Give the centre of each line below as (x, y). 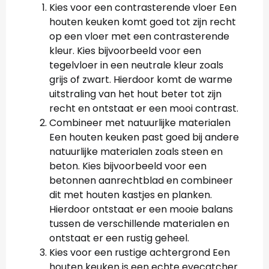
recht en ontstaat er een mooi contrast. (144, 108)
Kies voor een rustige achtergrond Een (140, 252)
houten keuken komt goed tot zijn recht (143, 22)
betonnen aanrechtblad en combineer (141, 180)
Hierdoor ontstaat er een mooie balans (141, 209)
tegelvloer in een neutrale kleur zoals (136, 65)
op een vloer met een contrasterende (139, 36)
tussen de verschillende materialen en (139, 224)
